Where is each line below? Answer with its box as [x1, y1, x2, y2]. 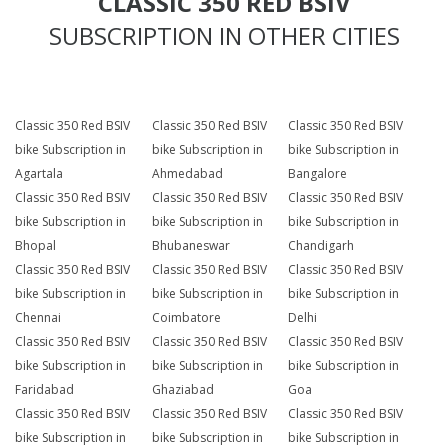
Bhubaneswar [151, 237, 230, 255]
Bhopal [15, 237, 56, 255]
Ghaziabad [151, 381, 214, 399]
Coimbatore [151, 309, 221, 327]
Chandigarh [288, 237, 355, 255]
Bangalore [288, 165, 348, 183]
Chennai [15, 309, 61, 327]
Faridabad [15, 381, 74, 399]
